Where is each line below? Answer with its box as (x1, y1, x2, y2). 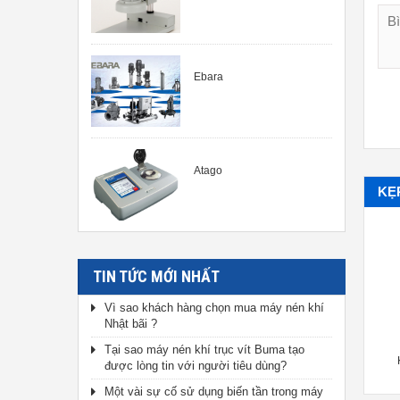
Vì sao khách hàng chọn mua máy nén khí (104, 301, 324, 314)
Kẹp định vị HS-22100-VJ (18, 354, 142, 368)
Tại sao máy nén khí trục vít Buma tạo (104, 343, 304, 356)
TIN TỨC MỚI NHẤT (93, 267, 220, 286)
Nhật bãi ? (104, 317, 157, 330)
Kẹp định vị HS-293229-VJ (204, 354, 334, 368)
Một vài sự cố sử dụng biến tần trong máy (104, 385, 323, 398)
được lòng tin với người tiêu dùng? (104, 359, 287, 372)
